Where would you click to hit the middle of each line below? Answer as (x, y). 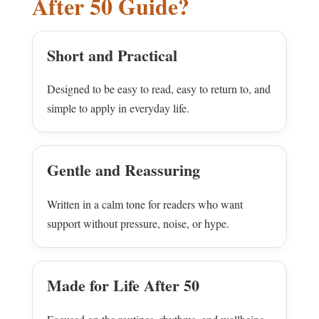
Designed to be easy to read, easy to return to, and (159, 89)
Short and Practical (112, 55)
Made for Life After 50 (123, 286)
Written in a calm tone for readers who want (145, 204)
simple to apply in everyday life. (118, 108)
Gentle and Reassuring (124, 170)
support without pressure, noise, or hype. (138, 224)
